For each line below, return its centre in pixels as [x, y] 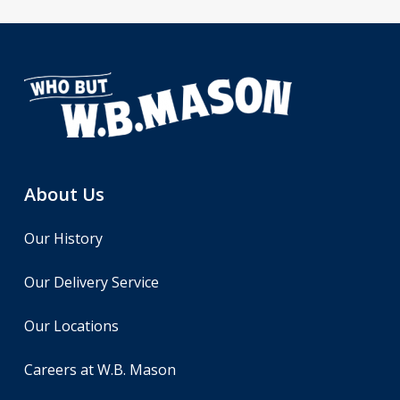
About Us [64, 194]
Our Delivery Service [91, 282]
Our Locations [71, 325]
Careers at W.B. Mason [100, 369]
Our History [63, 238]
